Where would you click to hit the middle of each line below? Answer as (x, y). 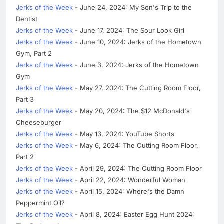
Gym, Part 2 (34, 53)
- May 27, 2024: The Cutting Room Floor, (137, 88)
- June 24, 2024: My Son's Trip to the (132, 7)
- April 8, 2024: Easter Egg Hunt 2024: (134, 214)
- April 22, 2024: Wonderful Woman (129, 180)
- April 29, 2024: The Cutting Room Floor (137, 168)
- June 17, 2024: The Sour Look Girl (129, 30)
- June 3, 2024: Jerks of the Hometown (136, 65)
